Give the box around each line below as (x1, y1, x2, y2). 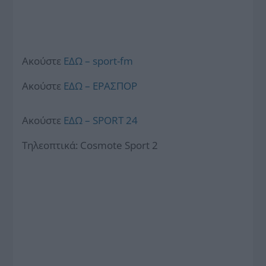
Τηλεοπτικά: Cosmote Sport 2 (22, 138, 159, 152)
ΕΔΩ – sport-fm (64, 54, 134, 68)
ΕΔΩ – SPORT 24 (64, 113, 138, 127)
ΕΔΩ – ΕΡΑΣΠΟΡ (64, 79, 138, 93)
